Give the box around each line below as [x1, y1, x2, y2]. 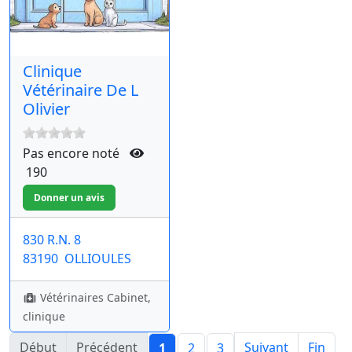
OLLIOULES [64, 250, 131, 268]
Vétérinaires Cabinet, [36, 290, 151, 306]
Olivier [23, 98, 70, 120]
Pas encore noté [23, 145, 129, 163]
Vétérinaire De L [23, 79, 138, 101]
